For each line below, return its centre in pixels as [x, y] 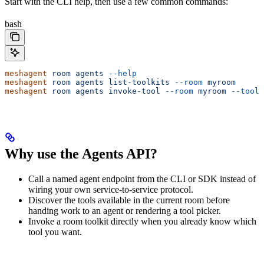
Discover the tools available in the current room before [129, 200]
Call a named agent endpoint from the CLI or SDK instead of [142, 179]
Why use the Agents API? [81, 154]
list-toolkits [137, 82]
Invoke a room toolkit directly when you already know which [142, 222]
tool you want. [55, 232]
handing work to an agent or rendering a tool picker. [125, 211]
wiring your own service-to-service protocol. [111, 190]
